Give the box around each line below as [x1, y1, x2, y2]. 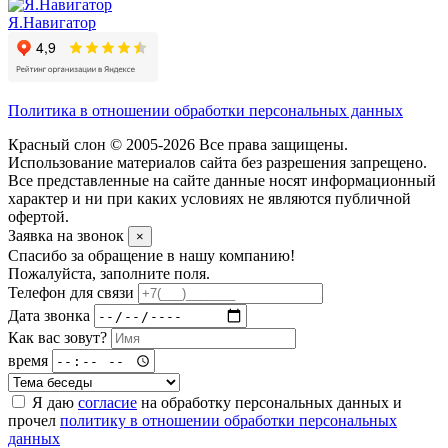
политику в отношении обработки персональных [60, 412, 397, 430]
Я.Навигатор [8, 14, 96, 32]
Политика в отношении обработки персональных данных [8, 102, 403, 120]
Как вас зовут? [8, 329, 107, 347]
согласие [78, 394, 137, 412]
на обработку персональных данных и [137, 394, 402, 412]
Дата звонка [8, 306, 90, 324]
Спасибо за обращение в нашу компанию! [8, 247, 295, 265]
